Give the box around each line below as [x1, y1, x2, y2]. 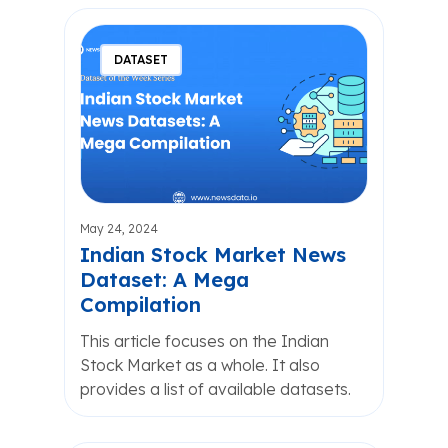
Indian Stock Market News [80, 242, 346, 267]
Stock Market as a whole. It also [80, 355, 320, 375]
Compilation [80, 292, 201, 317]
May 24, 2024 [80, 221, 158, 236]
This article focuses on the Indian [80, 331, 329, 351]
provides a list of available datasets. [80, 379, 351, 399]
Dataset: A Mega [80, 267, 249, 292]
